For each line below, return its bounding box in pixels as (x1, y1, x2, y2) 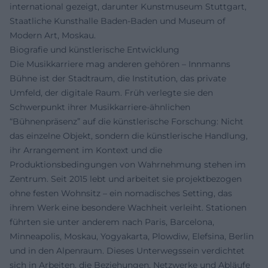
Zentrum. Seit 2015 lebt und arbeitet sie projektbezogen (10, 173, 242, 184)
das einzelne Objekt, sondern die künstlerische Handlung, (10, 130, 248, 141)
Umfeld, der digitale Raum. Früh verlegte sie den (10, 87, 213, 98)
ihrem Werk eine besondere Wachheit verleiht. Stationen (10, 202, 246, 213)
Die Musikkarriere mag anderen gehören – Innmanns (10, 58, 230, 69)
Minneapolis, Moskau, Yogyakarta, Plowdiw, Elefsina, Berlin (10, 230, 254, 242)
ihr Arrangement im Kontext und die (10, 144, 162, 156)
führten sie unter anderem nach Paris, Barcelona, (10, 216, 214, 227)
